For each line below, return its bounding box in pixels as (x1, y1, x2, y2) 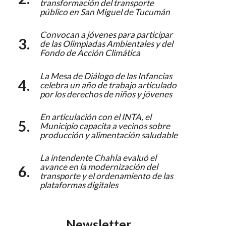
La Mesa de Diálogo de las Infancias (40, 70, 172, 81)
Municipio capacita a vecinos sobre (40, 120, 170, 131)
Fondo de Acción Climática (40, 47, 140, 59)
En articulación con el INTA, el (40, 111, 151, 122)
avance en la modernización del (40, 161, 158, 173)
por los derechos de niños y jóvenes (40, 88, 172, 99)
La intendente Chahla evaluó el (40, 152, 156, 163)
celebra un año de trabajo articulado (40, 79, 177, 90)
